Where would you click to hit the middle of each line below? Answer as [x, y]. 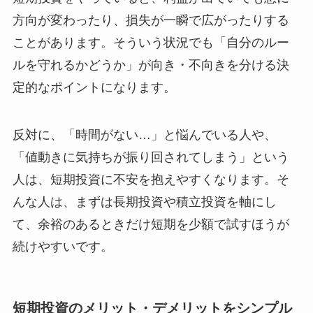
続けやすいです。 [63, 247]
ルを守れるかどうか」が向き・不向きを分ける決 [151, 65]
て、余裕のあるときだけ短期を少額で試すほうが [151, 225]
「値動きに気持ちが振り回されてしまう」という [151, 158]
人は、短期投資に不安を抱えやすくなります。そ [151, 180]
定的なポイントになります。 [94, 88]
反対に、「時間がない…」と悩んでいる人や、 [144, 135]
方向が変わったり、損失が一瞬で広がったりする [151, 21]
